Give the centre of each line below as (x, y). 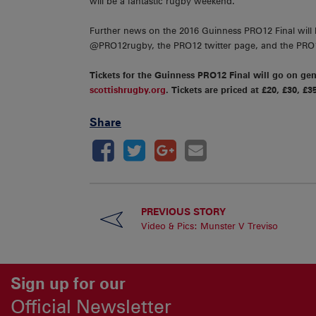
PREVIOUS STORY (183, 212)
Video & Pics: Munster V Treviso (209, 226)
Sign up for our (68, 283)
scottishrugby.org (128, 90)
